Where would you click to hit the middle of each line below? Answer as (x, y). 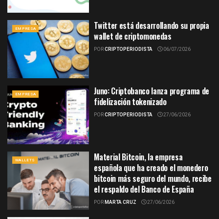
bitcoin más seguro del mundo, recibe (153, 178)
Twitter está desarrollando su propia (152, 25)
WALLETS (25, 160)
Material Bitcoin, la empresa (138, 157)
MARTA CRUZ (121, 202)
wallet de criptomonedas (133, 36)
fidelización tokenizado (130, 102)
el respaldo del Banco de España (144, 189)
